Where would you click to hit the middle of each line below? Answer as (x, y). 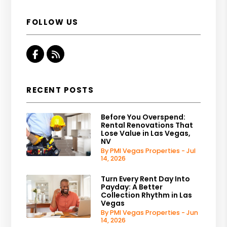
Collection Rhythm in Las (147, 195)
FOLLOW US (52, 22)
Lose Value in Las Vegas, (146, 133)
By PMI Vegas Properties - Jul (148, 150)
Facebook (60, 54)
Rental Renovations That (147, 125)
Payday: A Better (132, 187)
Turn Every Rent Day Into (146, 179)
